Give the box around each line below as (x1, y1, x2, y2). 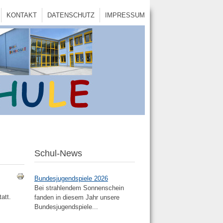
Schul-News (34, 148, 82, 159)
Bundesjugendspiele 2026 (34, 175, 108, 183)
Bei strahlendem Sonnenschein (34, 184, 124, 192)
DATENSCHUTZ (47, 11, 95, 19)
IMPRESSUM (105, 11, 145, 19)
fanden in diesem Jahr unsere (34, 194, 119, 202)
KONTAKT (6, 11, 37, 19)
